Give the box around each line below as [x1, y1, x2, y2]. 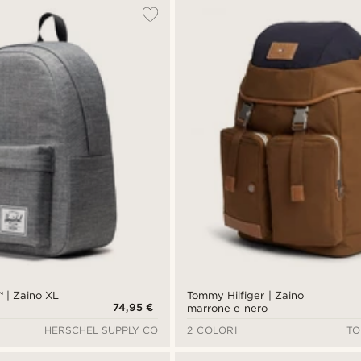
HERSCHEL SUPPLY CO [44, 324, 159, 337]
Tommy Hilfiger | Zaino [187, 289, 304, 302]
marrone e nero [187, 302, 268, 315]
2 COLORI [187, 324, 238, 337]
